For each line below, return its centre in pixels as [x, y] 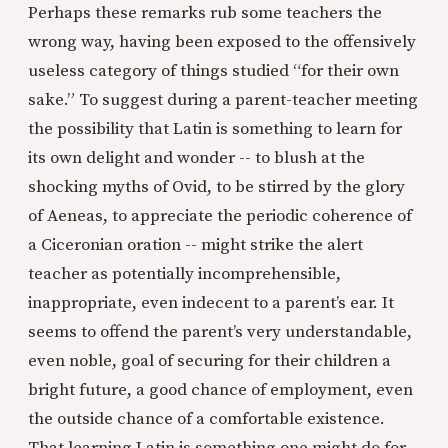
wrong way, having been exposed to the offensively [222, 42]
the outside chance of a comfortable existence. [206, 419]
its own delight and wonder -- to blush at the [196, 158]
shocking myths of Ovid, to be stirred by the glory [216, 187]
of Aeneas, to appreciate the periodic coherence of [220, 216]
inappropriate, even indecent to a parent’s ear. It [211, 303]
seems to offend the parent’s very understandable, [220, 332]
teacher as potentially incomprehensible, [184, 274]
